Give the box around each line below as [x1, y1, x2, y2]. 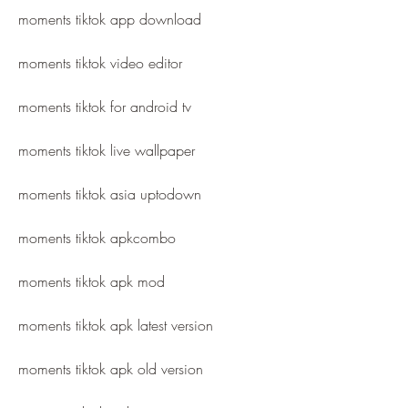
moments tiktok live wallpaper [18, 140, 195, 160]
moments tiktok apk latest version [18, 315, 213, 335]
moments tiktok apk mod [18, 271, 165, 291]
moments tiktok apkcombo [18, 228, 176, 248]
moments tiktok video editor [18, 53, 182, 73]
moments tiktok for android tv [18, 97, 191, 117]
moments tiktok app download [18, 9, 201, 29]
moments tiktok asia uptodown [18, 184, 201, 204]
